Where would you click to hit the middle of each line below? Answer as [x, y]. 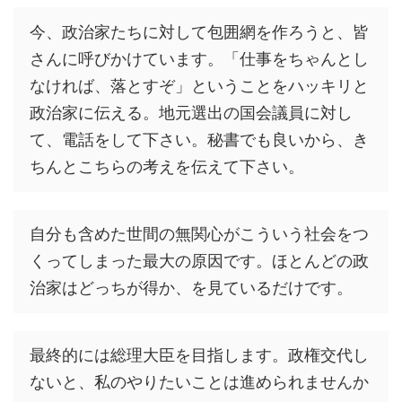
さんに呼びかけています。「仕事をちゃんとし [199, 59]
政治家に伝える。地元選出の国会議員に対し [191, 113]
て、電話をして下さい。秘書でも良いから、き [199, 140]
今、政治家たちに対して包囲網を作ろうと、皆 [199, 32]
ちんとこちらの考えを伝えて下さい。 [167, 167]
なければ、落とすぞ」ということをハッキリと [199, 86]
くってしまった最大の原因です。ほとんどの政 [199, 261]
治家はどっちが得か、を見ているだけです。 [191, 288]
